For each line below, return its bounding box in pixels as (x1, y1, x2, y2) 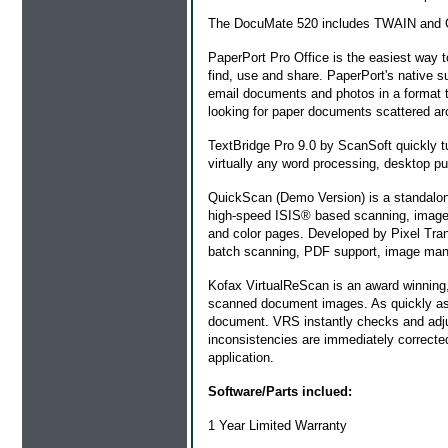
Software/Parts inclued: (208, 383, 352, 399)
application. (208, 349, 274, 365)
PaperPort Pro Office (208, 49, 333, 65)
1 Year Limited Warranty (208, 417, 347, 433)
